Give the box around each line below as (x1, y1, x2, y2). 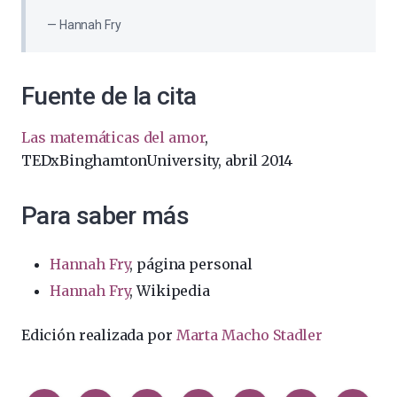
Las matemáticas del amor (21, 128, 206, 147)
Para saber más (21, 201, 189, 231)
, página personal (129, 255, 253, 274)
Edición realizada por (21, 326, 176, 345)
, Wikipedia (129, 282, 210, 300)
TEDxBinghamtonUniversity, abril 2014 (21, 152, 292, 170)
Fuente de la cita (21, 82, 197, 112)
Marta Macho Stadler (175, 326, 323, 345)
